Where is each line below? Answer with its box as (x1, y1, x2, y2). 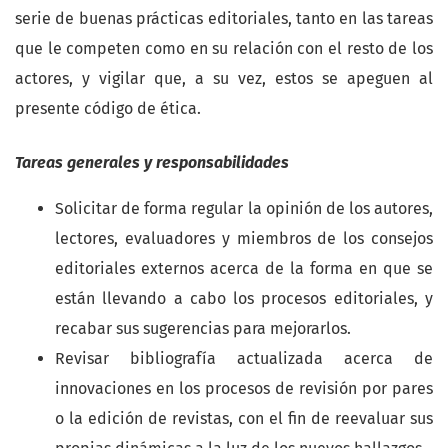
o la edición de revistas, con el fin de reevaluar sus (55, 409, 433, 429)
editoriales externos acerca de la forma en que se (55, 259, 433, 279)
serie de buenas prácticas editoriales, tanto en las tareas (15, 9, 433, 29)
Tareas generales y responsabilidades (15, 153, 289, 173)
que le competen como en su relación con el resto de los (15, 39, 433, 59)
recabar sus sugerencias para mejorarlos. (55, 319, 351, 339)
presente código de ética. (15, 99, 201, 119)
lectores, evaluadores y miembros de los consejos (55, 229, 433, 249)
